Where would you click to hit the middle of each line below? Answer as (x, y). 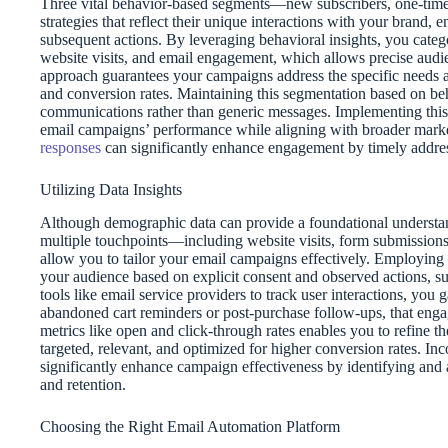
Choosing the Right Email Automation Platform (190, 426)
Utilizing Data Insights (111, 189)
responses (70, 147)
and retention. (83, 384)
